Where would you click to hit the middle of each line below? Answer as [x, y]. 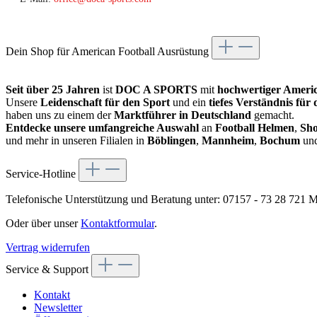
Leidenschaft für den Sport [105, 102]
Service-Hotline [42, 173]
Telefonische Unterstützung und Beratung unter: [114, 199]
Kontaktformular [117, 223]
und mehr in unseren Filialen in [76, 140]
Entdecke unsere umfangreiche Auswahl [102, 127]
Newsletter [58, 307]
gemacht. [273, 115]
